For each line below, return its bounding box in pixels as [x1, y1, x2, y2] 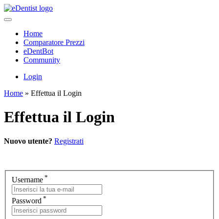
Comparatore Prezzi [23, 38, 85, 46]
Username [12, 175, 43, 184]
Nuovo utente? [4, 136, 52, 145]
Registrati [54, 136, 84, 145]
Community [23, 56, 60, 64]
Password [12, 197, 42, 205]
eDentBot [23, 47, 53, 55]
